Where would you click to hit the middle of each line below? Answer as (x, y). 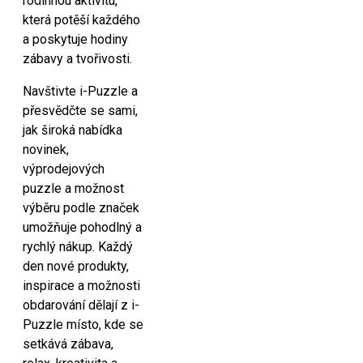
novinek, (46, 149)
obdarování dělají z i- (81, 305)
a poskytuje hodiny (75, 39)
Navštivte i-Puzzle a (80, 91)
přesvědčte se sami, (80, 111)
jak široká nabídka (73, 130)
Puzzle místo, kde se (83, 325)
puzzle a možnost (73, 188)
